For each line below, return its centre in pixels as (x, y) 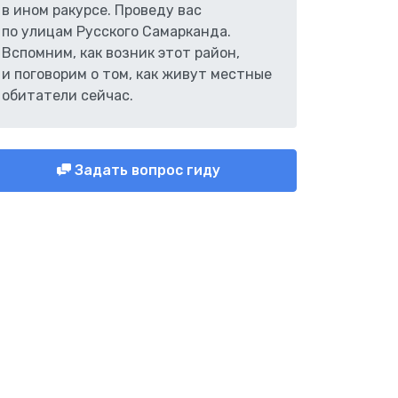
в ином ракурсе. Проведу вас (102, 10)
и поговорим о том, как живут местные (137, 74)
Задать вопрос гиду (146, 170)
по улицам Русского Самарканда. (116, 32)
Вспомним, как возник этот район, (121, 53)
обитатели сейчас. (68, 96)
